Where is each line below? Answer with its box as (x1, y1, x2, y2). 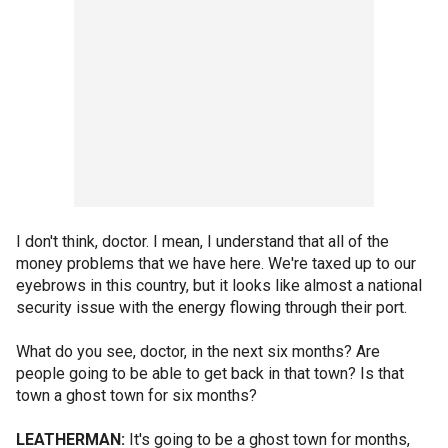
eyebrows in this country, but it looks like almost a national (16, 276, 422, 295)
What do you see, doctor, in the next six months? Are (16, 342, 380, 361)
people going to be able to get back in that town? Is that (16, 364, 404, 383)
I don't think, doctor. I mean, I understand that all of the (16, 232, 389, 251)
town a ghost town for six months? (16, 386, 257, 405)
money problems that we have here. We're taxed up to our (16, 254, 416, 273)
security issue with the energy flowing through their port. (16, 298, 407, 317)
